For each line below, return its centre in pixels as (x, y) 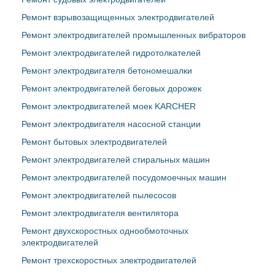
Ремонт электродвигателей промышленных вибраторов (134, 35)
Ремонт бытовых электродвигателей (94, 142)
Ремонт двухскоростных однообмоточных (105, 231)
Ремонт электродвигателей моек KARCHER (109, 106)
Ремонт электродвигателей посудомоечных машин (124, 177)
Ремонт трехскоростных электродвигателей (109, 260)
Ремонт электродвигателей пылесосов (99, 195)
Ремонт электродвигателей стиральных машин (116, 160)
